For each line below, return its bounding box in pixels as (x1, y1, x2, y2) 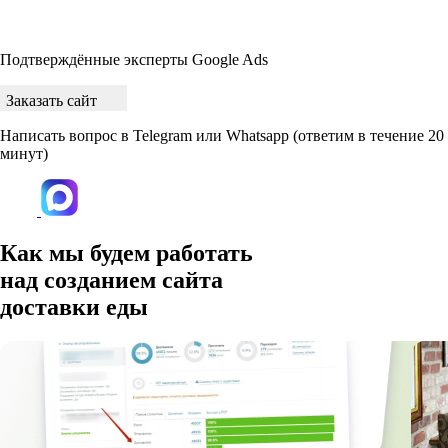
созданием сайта (44, 267, 223, 294)
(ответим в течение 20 (293, 127, 444, 145)
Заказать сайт (6, 92, 101, 110)
